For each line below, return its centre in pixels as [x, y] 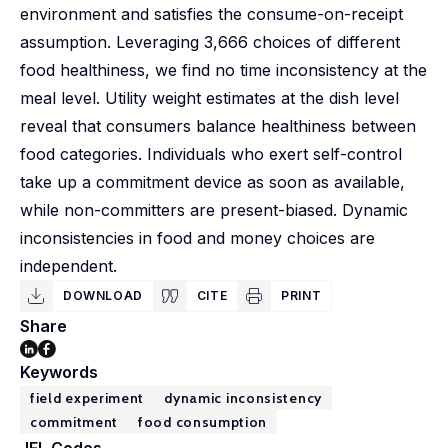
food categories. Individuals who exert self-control [211, 154]
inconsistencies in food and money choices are [197, 238]
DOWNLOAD [103, 295]
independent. [68, 266]
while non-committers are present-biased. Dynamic [214, 210]
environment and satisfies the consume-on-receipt [211, 14]
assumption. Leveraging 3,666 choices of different [210, 42]
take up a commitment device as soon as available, [212, 182]
